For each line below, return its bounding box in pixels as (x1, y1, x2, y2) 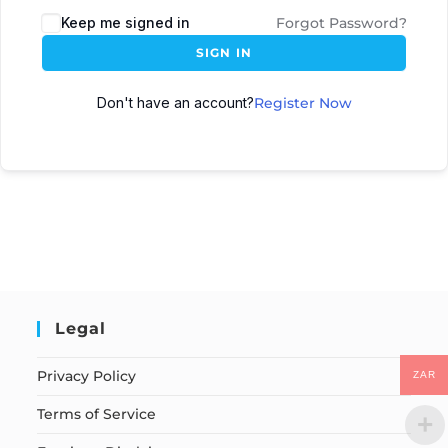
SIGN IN (195, 45, 253, 60)
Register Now (253, 94, 352, 112)
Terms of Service (37, 405, 157, 423)
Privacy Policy (37, 367, 137, 385)
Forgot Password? (276, 14, 407, 32)
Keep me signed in (61, 14, 190, 31)
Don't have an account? (96, 94, 254, 111)
